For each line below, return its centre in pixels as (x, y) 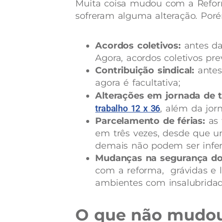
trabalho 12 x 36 (128, 108)
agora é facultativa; (138, 83)
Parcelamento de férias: (150, 121)
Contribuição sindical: (145, 70)
